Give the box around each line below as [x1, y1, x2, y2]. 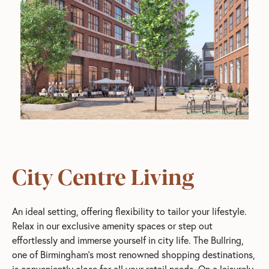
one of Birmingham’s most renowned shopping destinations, [12, 247, 255, 261]
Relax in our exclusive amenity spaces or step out [12, 219, 213, 232]
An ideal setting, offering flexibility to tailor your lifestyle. [12, 204, 247, 217]
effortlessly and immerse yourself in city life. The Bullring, [12, 233, 244, 246]
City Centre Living [12, 160, 195, 192]
